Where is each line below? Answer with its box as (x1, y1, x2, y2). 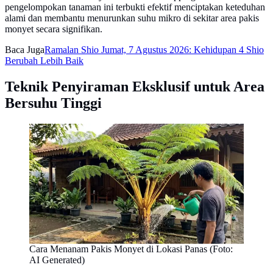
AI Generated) (29, 255, 85, 266)
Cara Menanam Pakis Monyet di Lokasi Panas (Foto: (29, 244, 233, 255)
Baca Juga (5, 44, 44, 55)
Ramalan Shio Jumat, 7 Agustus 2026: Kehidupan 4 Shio (44, 44, 264, 55)
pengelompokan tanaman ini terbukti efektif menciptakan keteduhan (5, 1, 265, 12)
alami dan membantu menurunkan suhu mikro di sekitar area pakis (5, 12, 259, 23)
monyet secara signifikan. (5, 23, 102, 34)
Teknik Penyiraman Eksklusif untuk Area (5, 78, 264, 94)
